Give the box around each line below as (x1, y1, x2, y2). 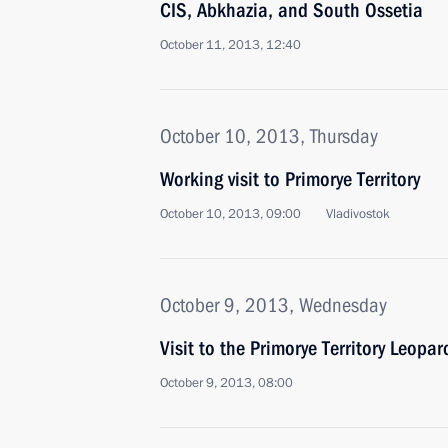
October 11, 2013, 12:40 (160, 36, 301, 54)
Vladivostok (326, 205, 390, 223)
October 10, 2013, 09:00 (160, 205, 301, 223)
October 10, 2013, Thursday (160, 124, 378, 148)
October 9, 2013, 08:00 (160, 374, 293, 392)
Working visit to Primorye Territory (160, 167, 420, 191)
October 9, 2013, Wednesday (160, 293, 387, 317)
